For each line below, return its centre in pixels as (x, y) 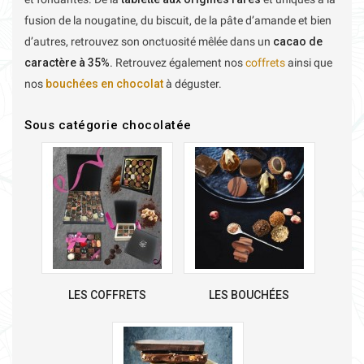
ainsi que (309, 63)
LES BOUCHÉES (249, 295)
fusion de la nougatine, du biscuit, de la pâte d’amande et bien (178, 20)
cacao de (298, 41)
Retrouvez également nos (180, 63)
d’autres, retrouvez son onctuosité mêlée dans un (149, 41)
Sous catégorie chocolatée (108, 125)
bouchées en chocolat (104, 84)
